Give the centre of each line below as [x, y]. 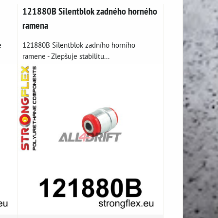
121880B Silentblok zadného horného [90, 11]
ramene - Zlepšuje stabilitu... [66, 56]
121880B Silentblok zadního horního [79, 45]
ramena [36, 25]
